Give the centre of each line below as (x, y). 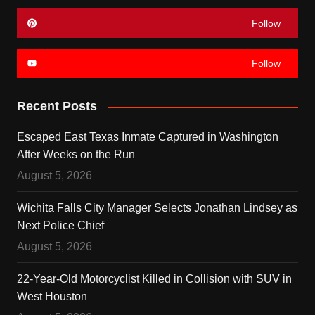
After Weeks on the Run (76, 155)
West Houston (52, 297)
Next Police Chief (60, 226)
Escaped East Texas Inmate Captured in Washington (147, 137)
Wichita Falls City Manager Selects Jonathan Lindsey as (157, 208)
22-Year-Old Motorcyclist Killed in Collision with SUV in (154, 279)
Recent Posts (57, 107)
